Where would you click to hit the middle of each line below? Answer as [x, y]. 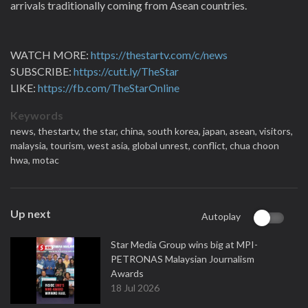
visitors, [276, 131]
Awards [127, 273]
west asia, [110, 145]
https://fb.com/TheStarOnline [109, 88]
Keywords [37, 115]
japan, [216, 131]
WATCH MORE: [51, 55]
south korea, [175, 131]
